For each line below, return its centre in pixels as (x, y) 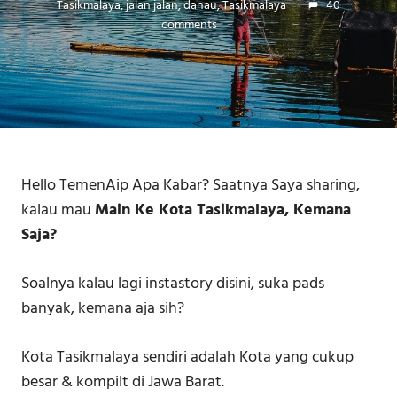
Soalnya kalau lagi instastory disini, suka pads (173, 284)
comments (189, 25)
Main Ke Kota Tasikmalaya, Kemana (223, 211)
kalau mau (58, 211)
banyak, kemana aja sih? (103, 309)
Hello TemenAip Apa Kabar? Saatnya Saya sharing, (191, 186)
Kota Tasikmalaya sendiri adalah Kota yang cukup (187, 358)
